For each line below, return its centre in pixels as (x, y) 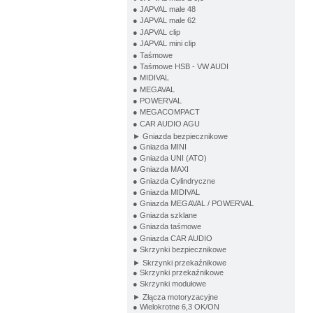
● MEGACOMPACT (166, 112)
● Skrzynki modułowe (169, 284)
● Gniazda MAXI (160, 169)
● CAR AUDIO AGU (166, 123)
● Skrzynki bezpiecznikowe (179, 249)
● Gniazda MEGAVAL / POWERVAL (193, 204)
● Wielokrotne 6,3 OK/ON (176, 306)
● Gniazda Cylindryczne (174, 181)
